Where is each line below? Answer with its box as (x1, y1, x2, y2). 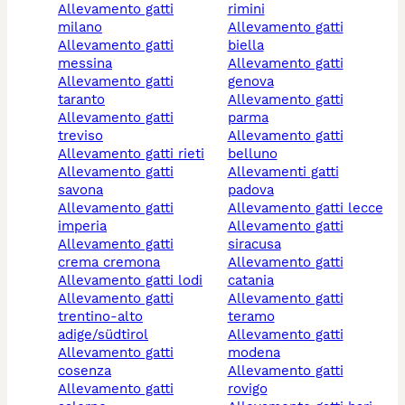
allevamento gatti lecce (236, 200, 383, 216)
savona (58, 182, 103, 198)
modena (227, 344, 280, 361)
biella (227, 37, 264, 53)
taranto (58, 91, 105, 108)
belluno (227, 146, 278, 162)
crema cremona (58, 254, 160, 270)
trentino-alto (58, 308, 143, 325)
